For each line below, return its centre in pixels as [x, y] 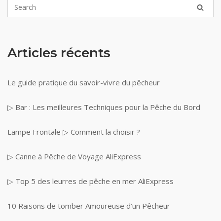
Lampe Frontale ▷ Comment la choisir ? [74, 132]
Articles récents [59, 53]
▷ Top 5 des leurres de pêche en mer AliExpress [91, 181]
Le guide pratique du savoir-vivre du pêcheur [84, 83]
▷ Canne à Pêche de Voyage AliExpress [74, 157]
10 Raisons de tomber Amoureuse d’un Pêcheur [89, 206]
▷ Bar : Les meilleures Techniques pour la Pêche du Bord [104, 107]
